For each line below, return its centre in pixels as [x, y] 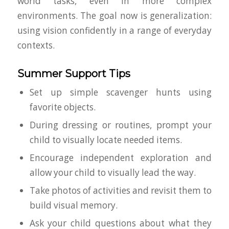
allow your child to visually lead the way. [112, 172]
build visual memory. [73, 205]
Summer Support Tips [74, 73]
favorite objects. [62, 107]
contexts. [36, 45]
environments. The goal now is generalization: [114, 15]
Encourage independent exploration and [121, 157]
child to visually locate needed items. [106, 140]
